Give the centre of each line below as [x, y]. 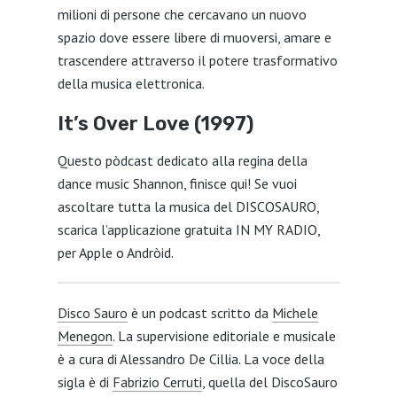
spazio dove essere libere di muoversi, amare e [194, 37]
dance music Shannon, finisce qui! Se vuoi [177, 183]
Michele [295, 313]
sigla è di [85, 382]
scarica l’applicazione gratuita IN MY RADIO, [188, 230]
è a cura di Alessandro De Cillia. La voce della [191, 359]
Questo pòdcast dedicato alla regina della [182, 160]
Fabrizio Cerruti [157, 382]
